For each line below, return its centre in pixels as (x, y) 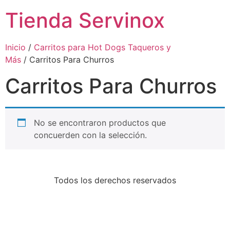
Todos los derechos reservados (115, 180)
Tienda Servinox (85, 20)
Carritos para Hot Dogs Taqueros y (102, 47)
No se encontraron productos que (100, 123)
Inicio (15, 47)
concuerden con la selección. (90, 135)
